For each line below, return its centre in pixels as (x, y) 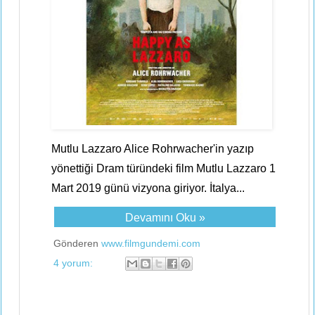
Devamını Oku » (165, 218)
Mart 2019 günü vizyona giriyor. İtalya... (148, 188)
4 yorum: (75, 263)
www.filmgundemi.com (151, 243)
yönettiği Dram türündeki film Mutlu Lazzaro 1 (163, 168)
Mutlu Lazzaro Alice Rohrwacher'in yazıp (153, 149)
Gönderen (77, 243)
